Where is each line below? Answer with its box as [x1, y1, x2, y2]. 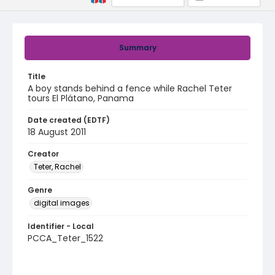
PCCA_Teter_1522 [28, 232, 103, 244]
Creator [28, 149, 59, 159]
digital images [34, 198, 90, 208]
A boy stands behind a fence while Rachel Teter [28, 82, 232, 95]
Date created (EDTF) [28, 115, 110, 125]
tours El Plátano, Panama [28, 92, 134, 104]
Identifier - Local [28, 221, 94, 231]
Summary [118, 42, 157, 53]
